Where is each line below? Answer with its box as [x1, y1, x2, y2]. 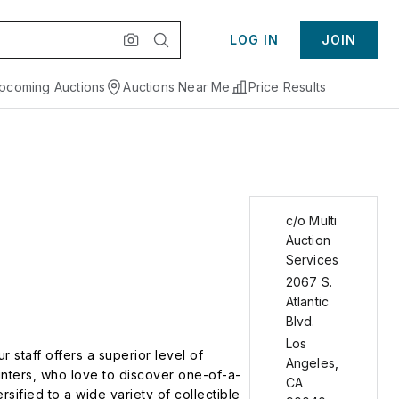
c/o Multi [285, 213, 338, 228]
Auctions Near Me [123, 79, 231, 94]
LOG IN [230, 32, 279, 47]
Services [285, 252, 339, 267]
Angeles [285, 355, 335, 370]
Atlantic [285, 294, 330, 309]
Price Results [248, 79, 327, 94]
